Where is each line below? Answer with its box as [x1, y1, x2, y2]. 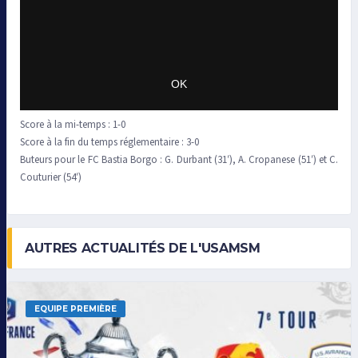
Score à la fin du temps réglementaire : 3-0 [20, 134, 199, 149]
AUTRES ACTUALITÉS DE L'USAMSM [25, 241, 261, 257]
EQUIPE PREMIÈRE [34, 304, 117, 315]
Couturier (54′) [20, 169, 82, 185]
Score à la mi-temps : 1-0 [20, 117, 125, 132]
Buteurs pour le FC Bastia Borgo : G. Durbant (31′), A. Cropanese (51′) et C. [20, 152, 338, 167]
